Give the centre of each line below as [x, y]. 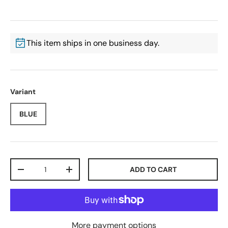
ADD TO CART [153, 169]
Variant [23, 91]
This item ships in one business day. [93, 43]
